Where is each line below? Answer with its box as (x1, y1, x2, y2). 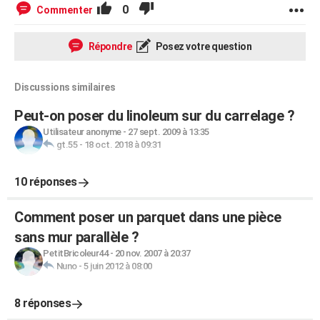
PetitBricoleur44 (43, 248, 108, 259)
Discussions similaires (14, 81, 115, 93)
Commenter (36, 4, 93, 16)
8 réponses (14, 296, 71, 310)
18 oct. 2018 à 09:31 (84, 139, 161, 150)
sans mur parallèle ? (14, 229, 139, 246)
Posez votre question (154, 41, 251, 52)
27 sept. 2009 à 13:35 (128, 126, 209, 137)
